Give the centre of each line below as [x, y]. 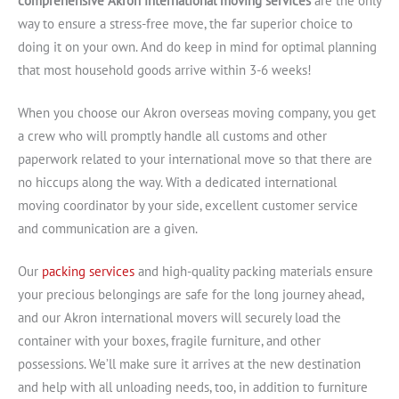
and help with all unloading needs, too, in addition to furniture [193, 387]
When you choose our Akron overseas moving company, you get [197, 113]
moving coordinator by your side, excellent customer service [188, 206]
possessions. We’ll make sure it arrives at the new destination [189, 363]
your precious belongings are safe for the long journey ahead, [191, 294]
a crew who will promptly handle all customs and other [172, 136]
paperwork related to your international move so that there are [195, 159]
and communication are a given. [108, 229]
